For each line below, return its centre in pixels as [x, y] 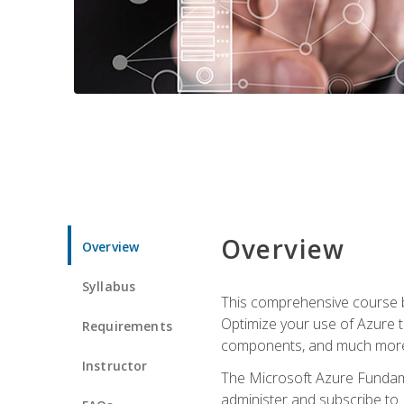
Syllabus [109, 286]
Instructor [115, 365]
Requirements [127, 326]
